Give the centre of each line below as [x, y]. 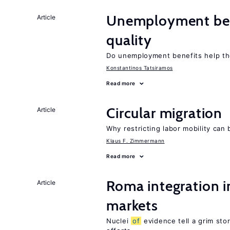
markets [132, 205]
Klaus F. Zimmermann [136, 141]
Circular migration [165, 113]
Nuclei [119, 221]
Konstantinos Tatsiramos [140, 68]
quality [129, 40]
